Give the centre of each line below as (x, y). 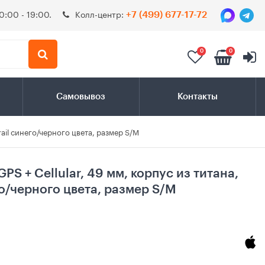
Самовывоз (81, 97)
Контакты (197, 97)
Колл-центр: (101, 14)
